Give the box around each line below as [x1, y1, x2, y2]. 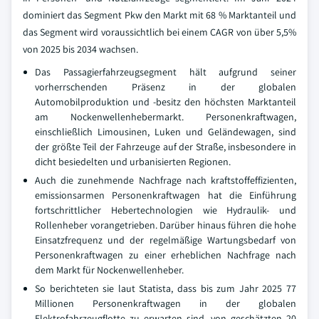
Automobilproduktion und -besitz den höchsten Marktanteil [35, 95, 296, 108]
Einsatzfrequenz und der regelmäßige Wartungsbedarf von [35, 234, 296, 246]
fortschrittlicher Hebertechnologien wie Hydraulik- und [35, 204, 296, 216]
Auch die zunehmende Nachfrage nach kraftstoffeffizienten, [35, 174, 296, 187]
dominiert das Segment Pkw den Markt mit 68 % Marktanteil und [23, 9, 296, 21]
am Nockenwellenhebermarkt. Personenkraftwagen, [35, 110, 296, 123]
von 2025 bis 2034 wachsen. [23, 43, 138, 56]
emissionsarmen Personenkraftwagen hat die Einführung [35, 189, 296, 202]
